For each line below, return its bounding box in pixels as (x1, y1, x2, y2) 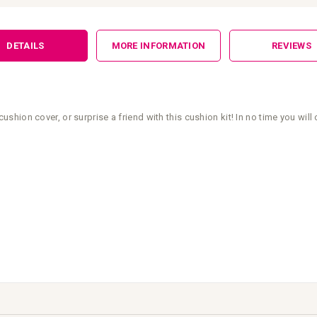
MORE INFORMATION (111, 40, 206, 51)
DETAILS (6, 40, 45, 51)
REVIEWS (271, 40, 312, 51)
